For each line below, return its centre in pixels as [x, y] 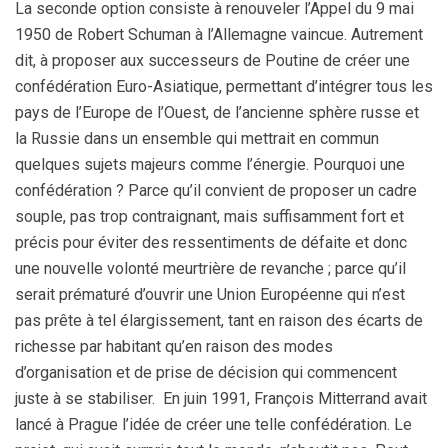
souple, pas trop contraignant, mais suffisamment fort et [209, 217]
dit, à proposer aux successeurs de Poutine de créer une [212, 61]
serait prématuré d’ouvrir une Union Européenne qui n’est [210, 295]
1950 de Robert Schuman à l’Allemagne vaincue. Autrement [219, 35]
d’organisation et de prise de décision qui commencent [206, 373]
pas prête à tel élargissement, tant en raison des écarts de [219, 321]
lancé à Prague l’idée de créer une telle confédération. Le [213, 425]
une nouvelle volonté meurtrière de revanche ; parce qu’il [210, 269]
